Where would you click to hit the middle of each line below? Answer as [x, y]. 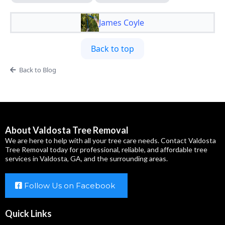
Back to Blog [37, 70]
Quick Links [28, 214]
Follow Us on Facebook [70, 186]
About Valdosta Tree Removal [67, 130]
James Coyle [122, 23]
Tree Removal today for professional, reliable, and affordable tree [106, 150]
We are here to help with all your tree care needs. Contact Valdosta [110, 141]
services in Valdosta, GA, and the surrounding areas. [86, 159]
